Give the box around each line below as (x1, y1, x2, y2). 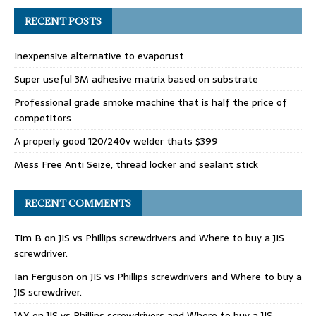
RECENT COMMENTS (25, 196, 131, 209)
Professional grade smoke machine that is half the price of (14, 94, 287, 110)
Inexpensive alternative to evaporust (14, 47, 184, 63)
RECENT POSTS (25, 14, 102, 28)
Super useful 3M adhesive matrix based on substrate (14, 71, 258, 87)
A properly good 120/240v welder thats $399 (14, 133, 218, 149)
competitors (14, 109, 71, 126)
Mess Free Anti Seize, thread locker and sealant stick (14, 156, 258, 172)
